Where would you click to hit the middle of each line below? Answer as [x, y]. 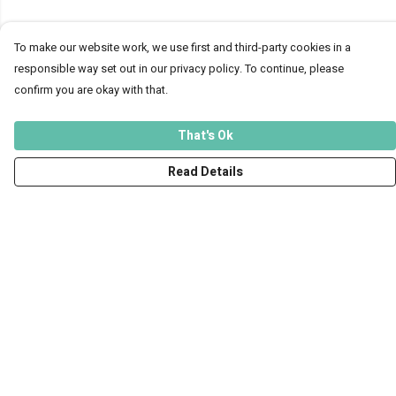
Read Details [205, 172]
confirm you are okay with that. [91, 90]
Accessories [53, 360]
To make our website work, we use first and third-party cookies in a [183, 48]
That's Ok [205, 136]
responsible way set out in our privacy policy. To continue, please [179, 69]
